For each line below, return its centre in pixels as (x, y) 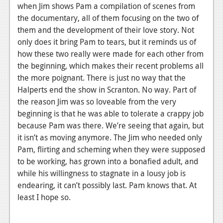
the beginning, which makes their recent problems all (111, 66)
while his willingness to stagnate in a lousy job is (102, 173)
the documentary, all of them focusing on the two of (108, 18)
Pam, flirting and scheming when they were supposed (111, 150)
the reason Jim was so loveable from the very (97, 102)
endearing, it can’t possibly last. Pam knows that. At (107, 185)
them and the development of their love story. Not (106, 30)
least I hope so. (44, 197)
